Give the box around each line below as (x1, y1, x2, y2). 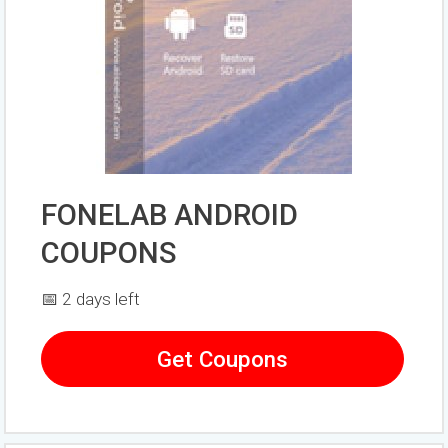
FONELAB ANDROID (41, 198, 299, 233)
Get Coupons (157, 346, 289, 373)
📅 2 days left (41, 289, 141, 310)
